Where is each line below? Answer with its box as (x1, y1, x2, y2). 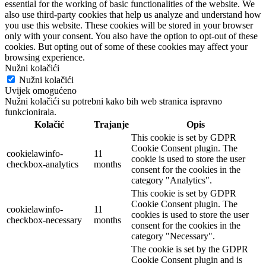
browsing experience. (5, 52, 85, 63)
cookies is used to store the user (131, 210, 249, 220)
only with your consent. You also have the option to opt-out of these (5, 31, 258, 42)
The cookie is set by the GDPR (131, 244, 248, 255)
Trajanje (94, 119, 129, 130)
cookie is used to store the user (131, 154, 245, 164)
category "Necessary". (131, 231, 215, 242)
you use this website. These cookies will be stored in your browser (5, 20, 253, 31)
